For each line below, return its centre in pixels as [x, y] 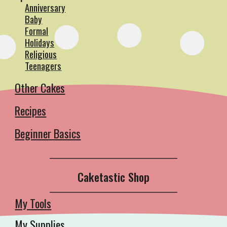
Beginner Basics [48, 133]
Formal [37, 31]
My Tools [33, 203]
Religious [41, 54]
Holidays [40, 42]
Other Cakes [40, 88]
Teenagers [43, 66]
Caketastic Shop [113, 177]
